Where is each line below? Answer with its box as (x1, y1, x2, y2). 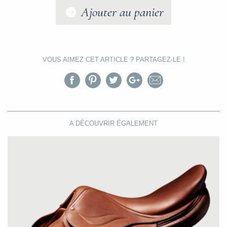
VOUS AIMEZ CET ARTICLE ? (42, 56, 134, 64)
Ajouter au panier (81, 4, 164, 20)
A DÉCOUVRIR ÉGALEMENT (69, 120, 158, 128)
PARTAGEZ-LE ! (133, 56, 185, 64)
